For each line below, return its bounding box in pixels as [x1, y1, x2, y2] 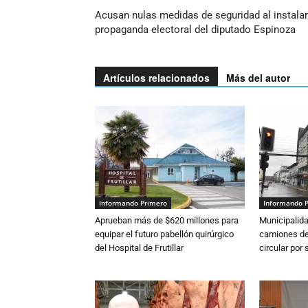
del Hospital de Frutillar [95, 242, 184, 253]
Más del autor [226, 70, 290, 85]
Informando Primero [99, 197, 167, 208]
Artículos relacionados [103, 70, 210, 85]
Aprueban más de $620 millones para [95, 214, 239, 225]
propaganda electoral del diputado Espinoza [95, 23, 296, 36]
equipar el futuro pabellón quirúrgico [95, 228, 234, 239]
